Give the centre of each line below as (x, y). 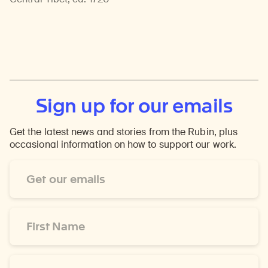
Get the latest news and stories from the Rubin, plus (124, 132)
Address (28, 179)
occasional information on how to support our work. (123, 145)
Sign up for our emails (134, 106)
